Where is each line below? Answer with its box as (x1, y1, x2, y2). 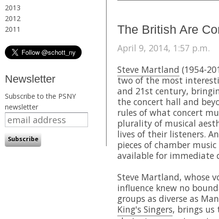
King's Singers (117, 203, 173, 215)
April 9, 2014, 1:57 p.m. (117, 42, 210, 54)
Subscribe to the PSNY (5, 91, 76, 101)
